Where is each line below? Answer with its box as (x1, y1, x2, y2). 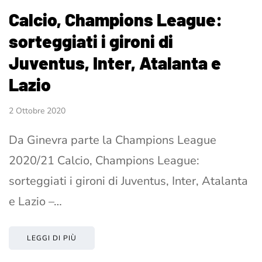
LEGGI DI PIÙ (27, 233, 77, 243)
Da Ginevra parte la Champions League (9, 132, 216, 149)
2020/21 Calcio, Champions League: (9, 153, 199, 169)
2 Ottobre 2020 (9, 105, 65, 117)
